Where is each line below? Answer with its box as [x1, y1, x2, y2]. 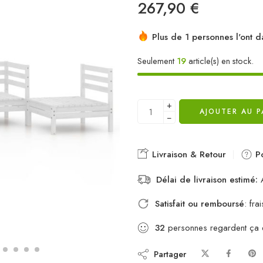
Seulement [137, 55, 177, 67]
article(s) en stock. [186, 55, 254, 67]
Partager [149, 247, 186, 260]
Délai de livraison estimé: [156, 173, 258, 186]
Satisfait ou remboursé [155, 197, 244, 210]
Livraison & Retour [149, 148, 226, 161]
